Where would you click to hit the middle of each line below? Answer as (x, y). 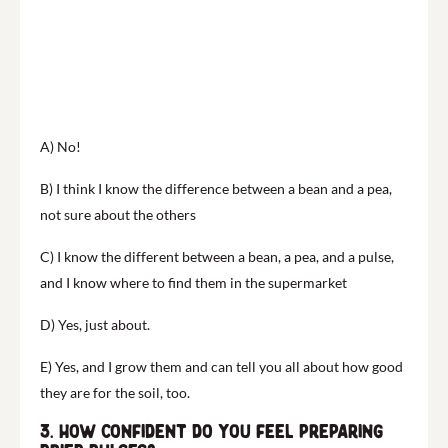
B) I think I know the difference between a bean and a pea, (216, 188)
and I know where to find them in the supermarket (193, 282)
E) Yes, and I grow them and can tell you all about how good (221, 366)
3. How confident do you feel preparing (211, 431)
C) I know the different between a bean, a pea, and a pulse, (217, 256)
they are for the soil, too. (115, 392)
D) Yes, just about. (95, 324)
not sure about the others (118, 214)
